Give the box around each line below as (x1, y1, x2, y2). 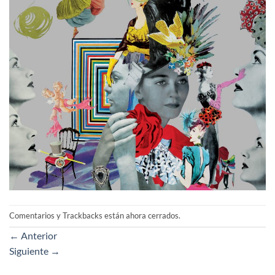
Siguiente (9, 245, 50, 257)
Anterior (19, 230, 57, 242)
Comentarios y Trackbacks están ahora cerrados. (9, 211, 180, 221)
